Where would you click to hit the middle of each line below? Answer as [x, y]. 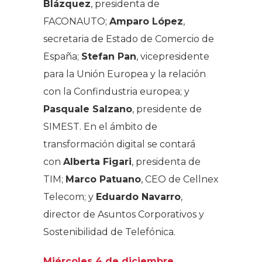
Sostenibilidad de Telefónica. [109, 232]
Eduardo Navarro [138, 196]
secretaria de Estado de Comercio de [129, 39]
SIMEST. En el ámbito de [100, 126]
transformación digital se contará [119, 144]
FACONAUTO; [76, 21]
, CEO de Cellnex [180, 179]
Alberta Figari [97, 161]
